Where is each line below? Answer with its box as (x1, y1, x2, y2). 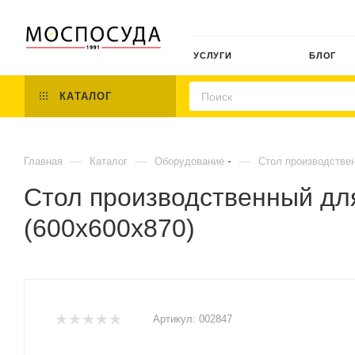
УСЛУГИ (193, 51, 232, 60)
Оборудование (155, 155, 224, 167)
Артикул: (153, 313, 196, 325)
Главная (24, 155, 63, 167)
